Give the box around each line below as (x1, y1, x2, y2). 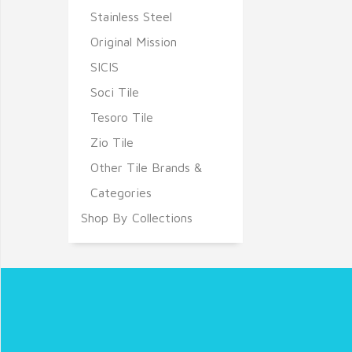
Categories (90, 185, 152, 200)
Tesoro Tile (90, 110, 153, 124)
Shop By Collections (81, 211, 192, 225)
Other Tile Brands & (90, 160, 202, 174)
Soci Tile (90, 85, 139, 99)
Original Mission (90, 35, 177, 49)
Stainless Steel (90, 9, 172, 24)
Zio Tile (90, 135, 134, 149)
